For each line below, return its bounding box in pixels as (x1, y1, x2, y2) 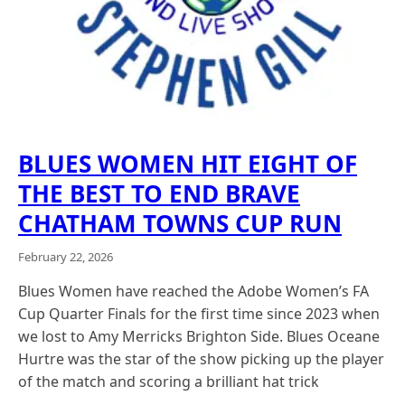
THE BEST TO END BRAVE (18, 176, 300, 210)
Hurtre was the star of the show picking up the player (18, 348, 384, 369)
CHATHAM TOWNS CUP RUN (18, 206, 342, 240)
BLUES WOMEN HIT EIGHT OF (18, 146, 357, 180)
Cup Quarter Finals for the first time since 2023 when (18, 303, 380, 324)
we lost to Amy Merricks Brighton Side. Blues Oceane (18, 325, 380, 346)
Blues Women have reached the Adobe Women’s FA (18, 280, 369, 301)
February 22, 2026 (18, 248, 113, 265)
